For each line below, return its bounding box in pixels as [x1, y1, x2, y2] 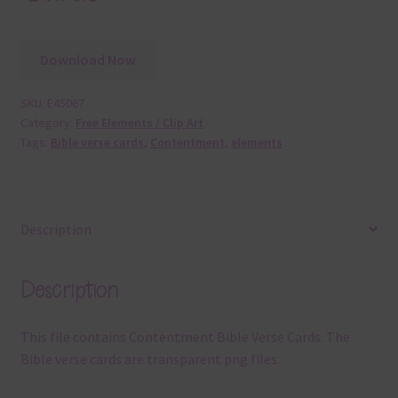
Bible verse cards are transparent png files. [20, 350, 280, 369]
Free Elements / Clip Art [75, 115, 203, 131]
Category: [20, 115, 76, 131]
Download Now [40, 51, 137, 69]
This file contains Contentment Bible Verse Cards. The [20, 328, 350, 346]
